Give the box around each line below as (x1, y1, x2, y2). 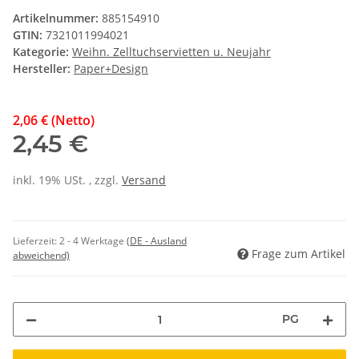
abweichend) (13, 248, 70, 263)
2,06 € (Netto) (13, 111, 95, 130)
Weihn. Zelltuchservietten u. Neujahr (72, 44, 271, 60)
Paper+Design (74, 61, 148, 77)
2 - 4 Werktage (59, 234, 127, 248)
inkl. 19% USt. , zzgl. (13, 172, 122, 188)
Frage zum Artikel (252, 246, 345, 262)
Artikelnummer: (13, 10, 102, 26)
